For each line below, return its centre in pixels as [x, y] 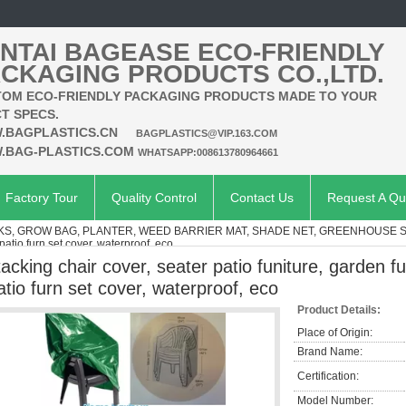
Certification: [328, 376]
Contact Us [262, 198]
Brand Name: [330, 352]
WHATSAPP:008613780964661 [208, 152]
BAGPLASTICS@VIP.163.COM [207, 133]
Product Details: [339, 310]
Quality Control [154, 198]
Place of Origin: [335, 333]
